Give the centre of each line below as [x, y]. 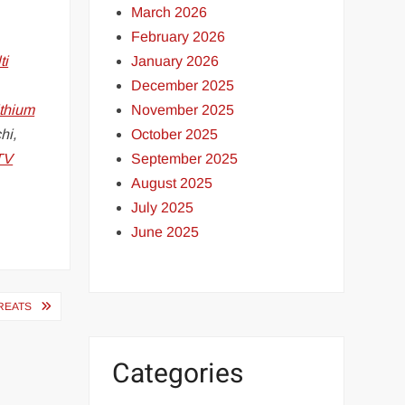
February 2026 [179, 36]
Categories [178, 374]
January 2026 [175, 61]
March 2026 [170, 12]
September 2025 [185, 158]
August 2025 [172, 183]
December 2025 [183, 85]
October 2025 [175, 134]
